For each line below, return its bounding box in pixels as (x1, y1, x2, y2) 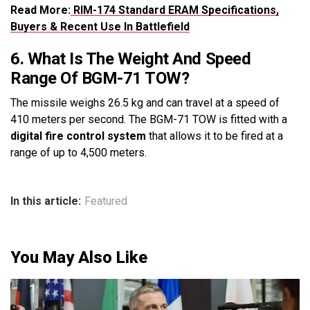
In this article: (10, 194, 81, 208)
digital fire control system (10, 129, 146, 143)
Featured (84, 194, 127, 208)
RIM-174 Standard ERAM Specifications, (71, 3, 279, 17)
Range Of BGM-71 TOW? (10, 68, 190, 88)
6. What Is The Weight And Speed (10, 48, 251, 69)
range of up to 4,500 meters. (10, 145, 147, 159)
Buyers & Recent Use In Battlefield (10, 19, 190, 33)
